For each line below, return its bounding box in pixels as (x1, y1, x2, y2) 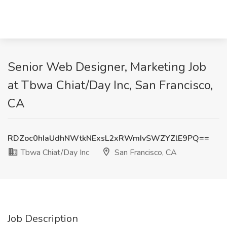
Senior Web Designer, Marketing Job (8, 59, 206, 75)
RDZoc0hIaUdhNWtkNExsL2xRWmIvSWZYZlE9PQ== (8, 133, 209, 144)
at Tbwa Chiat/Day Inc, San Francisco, (8, 77, 213, 93)
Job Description (8, 212, 78, 225)
